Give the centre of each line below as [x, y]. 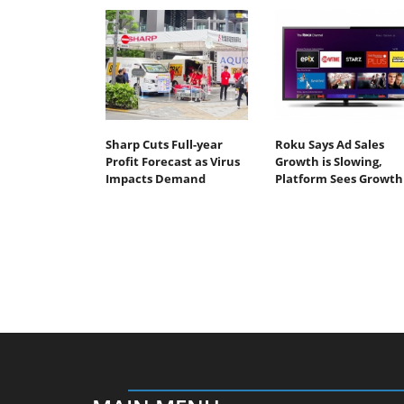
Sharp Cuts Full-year [164, 144]
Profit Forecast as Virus [173, 161]
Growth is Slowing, [328, 161]
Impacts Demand [156, 178]
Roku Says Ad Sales [329, 144]
